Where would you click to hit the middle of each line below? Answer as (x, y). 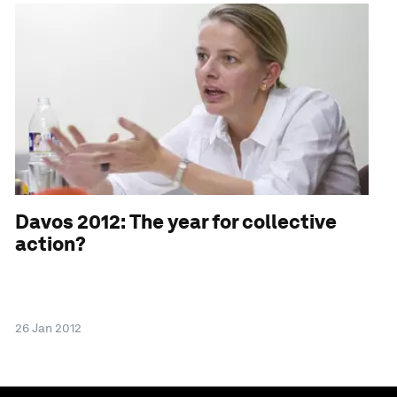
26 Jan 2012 (49, 327)
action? (51, 244)
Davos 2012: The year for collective (176, 222)
